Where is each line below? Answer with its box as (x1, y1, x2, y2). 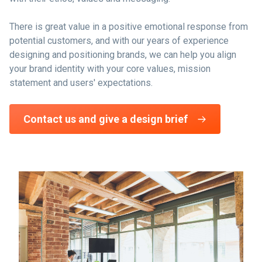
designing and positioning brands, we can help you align (9, 49, 236, 61)
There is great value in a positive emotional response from (9, 21, 248, 33)
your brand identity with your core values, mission (9, 63, 211, 75)
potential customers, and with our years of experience (9, 35, 229, 47)
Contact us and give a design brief (23, 113, 188, 126)
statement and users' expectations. (9, 77, 153, 89)
